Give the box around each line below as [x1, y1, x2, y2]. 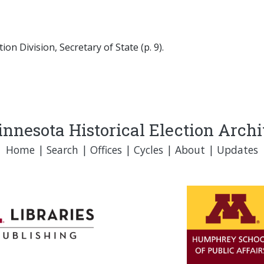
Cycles [134, 143, 163, 157]
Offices [90, 143, 122, 157]
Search [47, 143, 78, 157]
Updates [217, 143, 258, 157]
